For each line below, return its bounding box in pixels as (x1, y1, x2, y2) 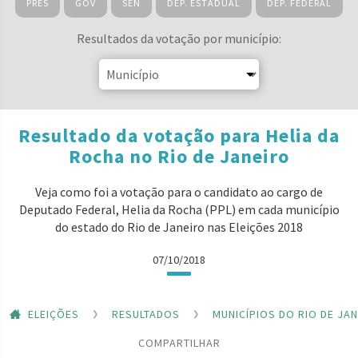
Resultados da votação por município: (77, 30, 281, 46)
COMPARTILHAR (137, 335, 221, 350)
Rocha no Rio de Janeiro (69, 144, 289, 169)
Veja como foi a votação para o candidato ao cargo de (35, 184, 323, 200)
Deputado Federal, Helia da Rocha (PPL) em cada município (18, 201, 340, 217)
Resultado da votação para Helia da (18, 123, 340, 148)
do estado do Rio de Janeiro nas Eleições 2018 (55, 219, 303, 235)
